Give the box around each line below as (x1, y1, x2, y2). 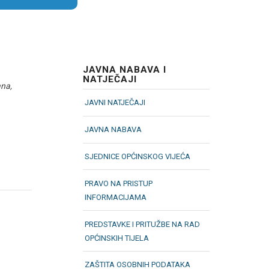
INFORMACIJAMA (85, 192, 147, 202)
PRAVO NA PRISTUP (85, 178, 153, 188)
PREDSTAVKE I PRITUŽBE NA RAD (85, 219, 201, 229)
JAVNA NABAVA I (83, 64, 167, 76)
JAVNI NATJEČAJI (85, 98, 146, 107)
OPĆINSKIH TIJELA (85, 233, 150, 243)
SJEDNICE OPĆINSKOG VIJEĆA (85, 152, 191, 162)
